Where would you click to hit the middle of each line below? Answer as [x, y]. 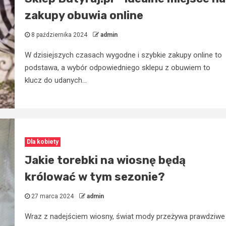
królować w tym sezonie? [95, 177]
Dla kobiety [42, 142]
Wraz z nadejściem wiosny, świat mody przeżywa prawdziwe [125, 216]
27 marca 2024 [52, 196]
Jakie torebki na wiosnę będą [105, 160]
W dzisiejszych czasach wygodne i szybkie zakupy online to [123, 55]
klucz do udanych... [55, 80]
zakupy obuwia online [84, 15]
